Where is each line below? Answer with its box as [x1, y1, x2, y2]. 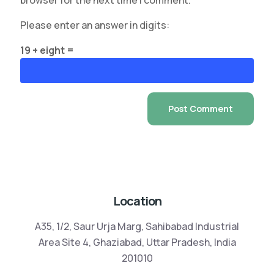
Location [113, 193, 161, 210]
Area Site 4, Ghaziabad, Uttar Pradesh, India [38, 235, 236, 250]
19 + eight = [20, 43, 74, 57]
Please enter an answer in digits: [20, 18, 169, 32]
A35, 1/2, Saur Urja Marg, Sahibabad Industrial [35, 220, 239, 234]
